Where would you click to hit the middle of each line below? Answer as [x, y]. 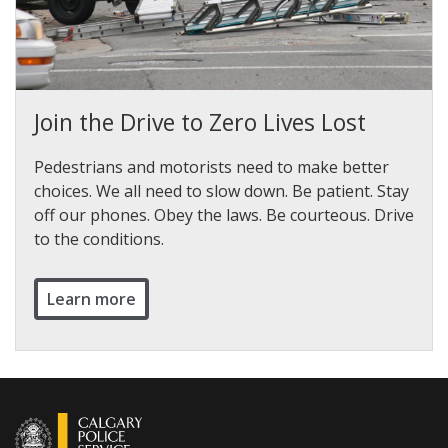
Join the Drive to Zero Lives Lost [200, 122]
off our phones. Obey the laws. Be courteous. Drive [224, 215]
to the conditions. [99, 239]
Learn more [91, 299]
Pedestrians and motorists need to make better [211, 167]
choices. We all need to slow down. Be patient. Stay [221, 191]
